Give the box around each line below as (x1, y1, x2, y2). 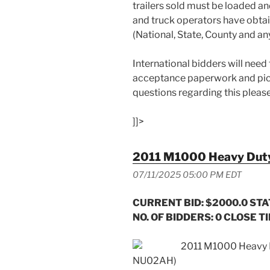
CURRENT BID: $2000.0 (133, 196, 250, 209)
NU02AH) (133, 254, 177, 266)
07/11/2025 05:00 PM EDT (133, 169, 242, 180)
